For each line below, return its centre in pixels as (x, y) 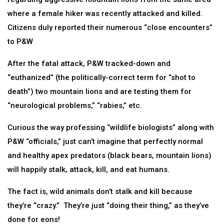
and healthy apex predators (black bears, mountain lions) (109, 155)
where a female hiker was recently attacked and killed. (106, 13)
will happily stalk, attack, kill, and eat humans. (88, 169)
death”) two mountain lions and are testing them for (99, 91)
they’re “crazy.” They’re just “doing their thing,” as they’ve (108, 205)
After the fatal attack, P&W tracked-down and (89, 63)
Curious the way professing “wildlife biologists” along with (111, 127)
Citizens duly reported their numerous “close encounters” (110, 27)
